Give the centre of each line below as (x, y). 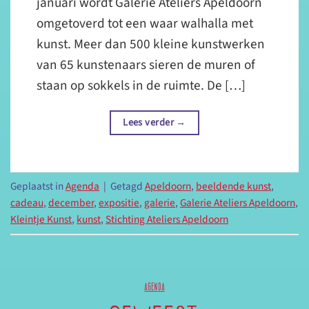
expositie (119, 202)
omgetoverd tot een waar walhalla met (145, 23)
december (71, 202)
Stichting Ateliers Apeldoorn (167, 219)
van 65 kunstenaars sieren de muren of (146, 64)
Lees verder (150, 123)
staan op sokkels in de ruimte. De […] (141, 85)
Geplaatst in (38, 186)
